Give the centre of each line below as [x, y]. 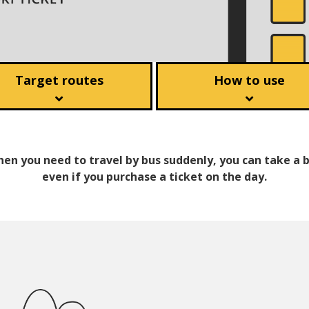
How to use [249, 80]
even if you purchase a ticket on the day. [154, 177]
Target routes [59, 80]
